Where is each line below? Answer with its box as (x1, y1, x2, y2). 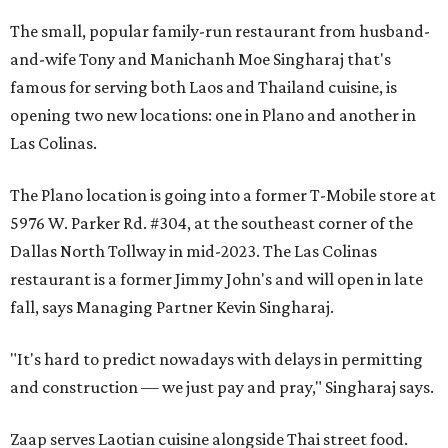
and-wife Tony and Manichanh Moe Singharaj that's (10, 49, 391, 69)
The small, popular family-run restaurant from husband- (10, 21, 430, 41)
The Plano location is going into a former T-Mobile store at (10, 185, 436, 205)
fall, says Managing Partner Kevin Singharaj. (10, 297, 334, 317)
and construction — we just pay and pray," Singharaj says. (10, 377, 434, 397)
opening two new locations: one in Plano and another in (10, 105, 416, 125)
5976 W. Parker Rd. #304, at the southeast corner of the (10, 213, 413, 233)
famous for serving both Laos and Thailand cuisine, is (10, 77, 397, 97)
